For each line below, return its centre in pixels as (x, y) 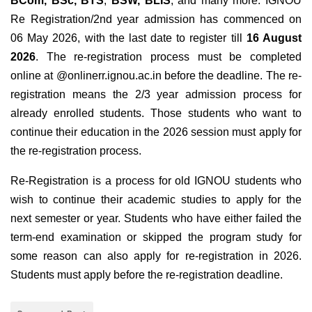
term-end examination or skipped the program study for (156, 237)
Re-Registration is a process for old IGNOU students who (156, 180)
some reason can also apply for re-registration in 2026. (156, 256)
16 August (274, 38)
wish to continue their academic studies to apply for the (156, 199)
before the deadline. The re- (232, 75)
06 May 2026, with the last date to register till (128, 38)
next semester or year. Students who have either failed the (156, 218)
